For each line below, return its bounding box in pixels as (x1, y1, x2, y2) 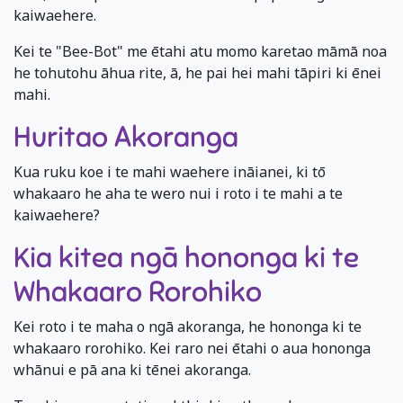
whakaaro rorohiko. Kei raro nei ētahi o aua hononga (13, 338, 371, 359)
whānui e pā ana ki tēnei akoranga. (13, 360, 251, 381)
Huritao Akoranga (13, 119, 238, 156)
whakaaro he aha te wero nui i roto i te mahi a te (13, 184, 343, 204)
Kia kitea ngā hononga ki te (13, 239, 359, 276)
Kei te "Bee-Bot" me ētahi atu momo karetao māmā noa (13, 41, 387, 62)
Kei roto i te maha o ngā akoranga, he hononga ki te (13, 317, 362, 337)
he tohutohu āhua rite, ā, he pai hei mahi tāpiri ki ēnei (13, 63, 381, 84)
